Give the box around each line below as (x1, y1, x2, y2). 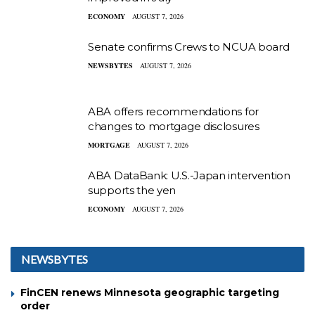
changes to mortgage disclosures (88, 119, 259, 133)
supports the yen (88, 184, 176, 198)
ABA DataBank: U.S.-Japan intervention (88, 169, 290, 183)
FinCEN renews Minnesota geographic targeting (20, 285, 279, 299)
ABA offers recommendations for (88, 104, 259, 118)
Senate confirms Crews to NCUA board (88, 40, 290, 54)
